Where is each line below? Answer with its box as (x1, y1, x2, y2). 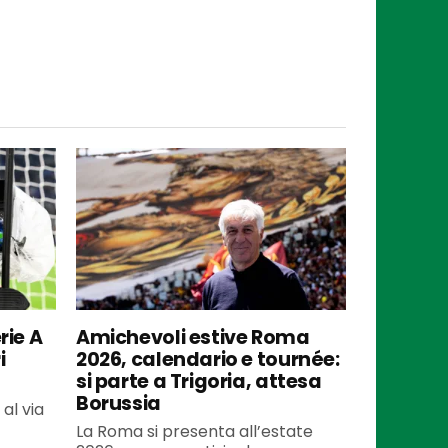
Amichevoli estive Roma (76, 323, 310, 351)
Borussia (76, 389, 161, 417)
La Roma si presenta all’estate (76, 419, 313, 443)
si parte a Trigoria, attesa (76, 367, 322, 395)
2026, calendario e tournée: (76, 345, 340, 373)
